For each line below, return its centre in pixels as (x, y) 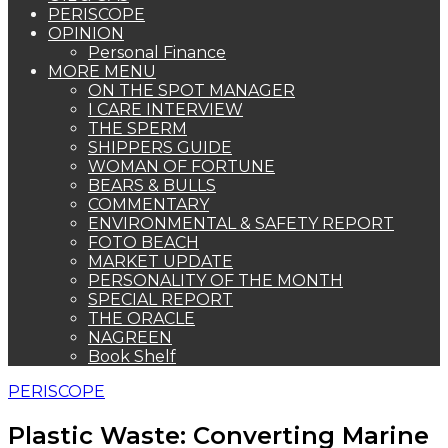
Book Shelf (132, 356)
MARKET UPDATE (160, 261)
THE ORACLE (141, 318)
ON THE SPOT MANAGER (191, 90)
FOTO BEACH (143, 242)
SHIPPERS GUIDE (160, 147)
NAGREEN (130, 337)
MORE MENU (102, 71)
